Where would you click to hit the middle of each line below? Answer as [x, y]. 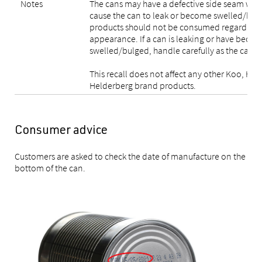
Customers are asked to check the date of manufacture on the [130, 156]
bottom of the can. [50, 168]
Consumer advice [61, 131]
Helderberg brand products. [143, 85]
